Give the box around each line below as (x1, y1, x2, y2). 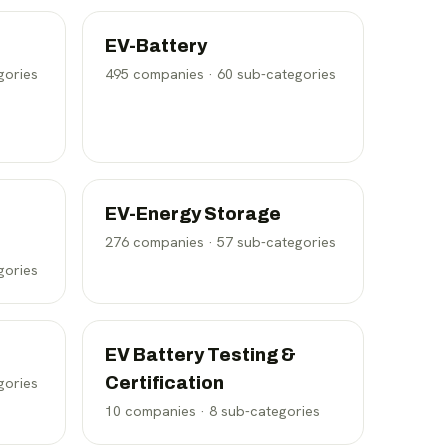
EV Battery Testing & (105, 345, 296, 365)
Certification (105, 373, 224, 393)
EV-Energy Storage (105, 204, 281, 224)
